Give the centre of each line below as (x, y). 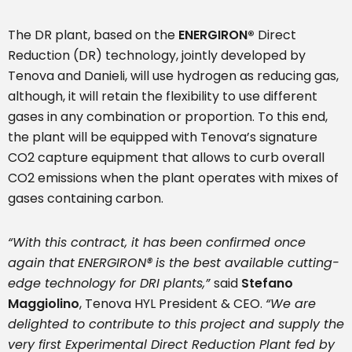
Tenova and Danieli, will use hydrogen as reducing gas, (173, 76)
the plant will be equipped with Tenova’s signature (163, 137)
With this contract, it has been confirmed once (159, 243)
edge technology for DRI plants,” (111, 284)
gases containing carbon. (86, 199)
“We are (291, 304)
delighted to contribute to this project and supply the (176, 324)
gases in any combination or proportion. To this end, (168, 117)
